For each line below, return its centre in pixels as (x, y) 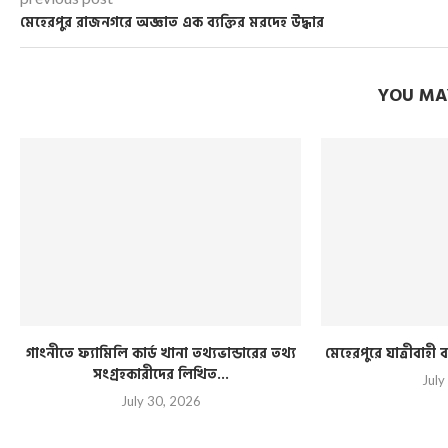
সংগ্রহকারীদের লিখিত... (160, 374)
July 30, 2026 (160, 400)
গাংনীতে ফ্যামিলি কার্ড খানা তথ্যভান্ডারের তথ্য (160, 353)
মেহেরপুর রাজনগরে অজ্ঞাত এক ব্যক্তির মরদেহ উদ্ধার (172, 22)
